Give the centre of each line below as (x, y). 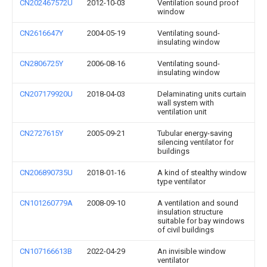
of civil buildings (186, 230)
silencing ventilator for (195, 142)
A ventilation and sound (198, 203)
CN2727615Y (41, 133)
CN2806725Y (41, 63)
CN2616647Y (41, 33)
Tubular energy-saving (195, 133)
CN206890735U (46, 173)
